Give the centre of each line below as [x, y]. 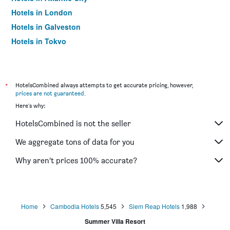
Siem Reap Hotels [154, 206]
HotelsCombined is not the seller [73, 123]
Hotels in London [42, 12]
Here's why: [30, 106]
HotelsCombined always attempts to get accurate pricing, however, [104, 85]
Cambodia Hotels [74, 206]
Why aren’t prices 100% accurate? [76, 160]
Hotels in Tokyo [39, 41]
